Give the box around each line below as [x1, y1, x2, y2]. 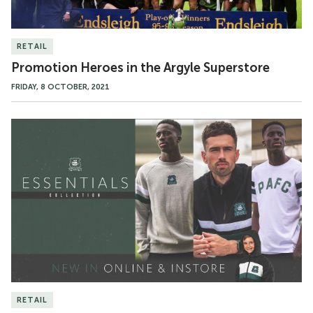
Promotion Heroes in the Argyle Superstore [11, 60, 270, 75]
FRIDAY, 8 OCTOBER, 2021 [11, 82, 110, 92]
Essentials [11, 137, 63, 150]
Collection [11, 154, 66, 167]
